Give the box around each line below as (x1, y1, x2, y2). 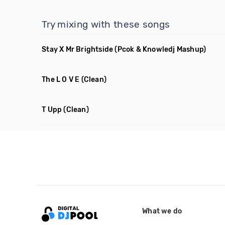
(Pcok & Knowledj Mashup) (115, 45, 206, 54)
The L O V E (42, 75, 80, 84)
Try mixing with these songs (42, 19, 170, 30)
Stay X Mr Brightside (42, 45, 114, 54)
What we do (142, 206, 182, 215)
